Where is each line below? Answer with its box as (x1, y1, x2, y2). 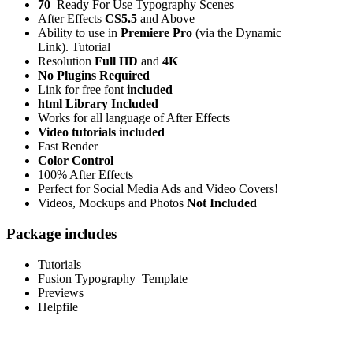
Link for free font (38, 83, 127, 97)
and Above (137, 12, 195, 26)
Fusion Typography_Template (38, 271, 188, 285)
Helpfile (38, 299, 78, 314)
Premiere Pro (121, 26, 192, 40)
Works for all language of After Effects (38, 111, 230, 125)
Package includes (6, 225, 117, 243)
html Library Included (38, 97, 158, 111)
